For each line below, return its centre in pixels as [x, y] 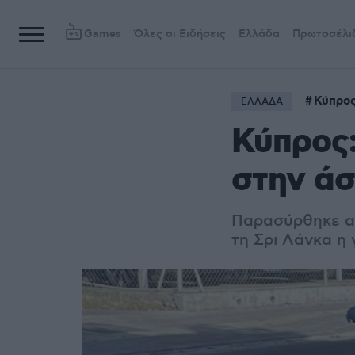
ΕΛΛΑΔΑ [262, 102]
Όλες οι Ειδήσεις [180, 34]
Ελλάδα [259, 34]
